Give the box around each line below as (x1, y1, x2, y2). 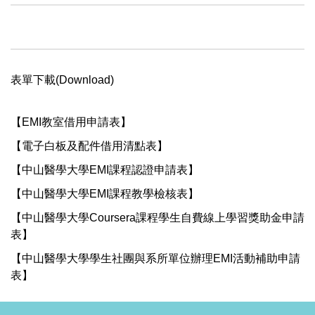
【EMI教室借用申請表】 (11, 115, 131, 128)
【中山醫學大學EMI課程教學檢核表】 (11, 187, 199, 200)
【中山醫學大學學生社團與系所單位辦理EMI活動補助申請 (11, 252, 300, 264)
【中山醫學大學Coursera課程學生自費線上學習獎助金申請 (11, 211, 304, 224)
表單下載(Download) (11, 73, 114, 86)
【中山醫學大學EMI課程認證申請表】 (11, 163, 199, 176)
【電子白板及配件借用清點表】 (11, 139, 168, 152)
